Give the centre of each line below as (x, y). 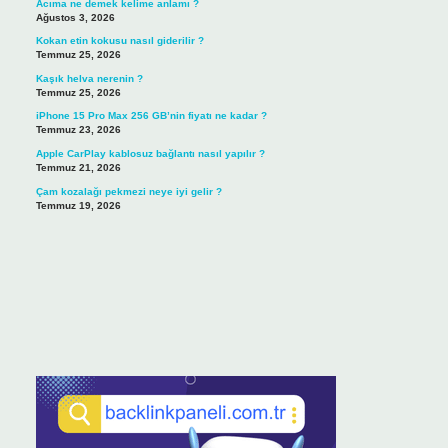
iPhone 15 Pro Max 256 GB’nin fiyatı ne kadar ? (151, 116)
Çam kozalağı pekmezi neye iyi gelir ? (128, 191)
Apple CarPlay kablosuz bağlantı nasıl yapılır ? (150, 153)
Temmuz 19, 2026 (78, 205)
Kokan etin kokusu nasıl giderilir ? (119, 41)
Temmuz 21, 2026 (78, 167)
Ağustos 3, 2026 (75, 17)
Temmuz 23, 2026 (78, 130)
